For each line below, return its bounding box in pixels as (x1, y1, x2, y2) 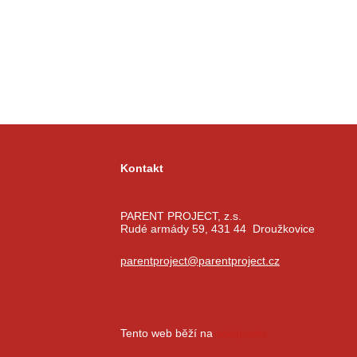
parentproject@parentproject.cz (120, 254, 280, 267)
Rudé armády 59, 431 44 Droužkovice (120, 222, 315, 235)
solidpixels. (216, 327, 271, 339)
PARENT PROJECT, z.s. (120, 210, 241, 222)
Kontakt (120, 162, 163, 175)
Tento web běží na (120, 327, 216, 339)
